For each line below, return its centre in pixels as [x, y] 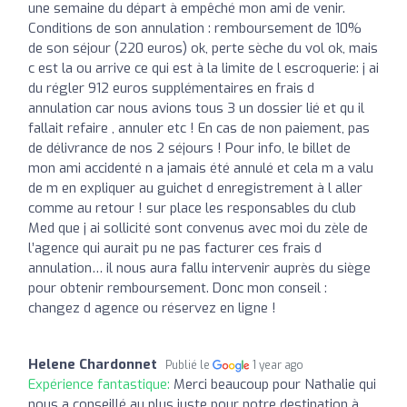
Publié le [189, 365]
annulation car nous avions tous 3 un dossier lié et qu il [196, 108]
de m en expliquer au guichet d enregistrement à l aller [195, 188]
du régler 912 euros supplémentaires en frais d [171, 88]
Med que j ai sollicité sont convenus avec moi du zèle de [198, 228]
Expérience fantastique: [101, 384]
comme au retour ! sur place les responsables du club [192, 208]
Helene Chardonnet [93, 364]
